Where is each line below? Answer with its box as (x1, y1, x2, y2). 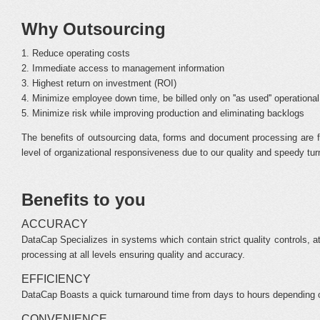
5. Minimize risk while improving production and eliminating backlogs (21, 108, 304, 119)
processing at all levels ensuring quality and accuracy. (21, 249, 245, 260)
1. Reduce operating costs (21, 48, 130, 59)
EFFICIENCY (21, 273, 91, 285)
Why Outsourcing (21, 19, 166, 39)
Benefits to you (21, 190, 146, 209)
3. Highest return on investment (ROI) (21, 78, 176, 89)
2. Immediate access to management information (21, 63, 224, 74)
